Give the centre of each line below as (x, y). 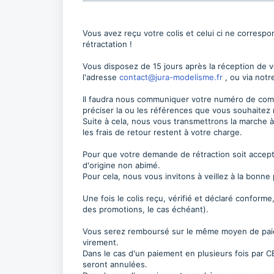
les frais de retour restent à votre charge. (162, 132)
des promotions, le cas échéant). (146, 209)
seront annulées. (115, 264)
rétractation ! (107, 44)
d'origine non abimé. (121, 165)
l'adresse (101, 77)
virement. (101, 242)
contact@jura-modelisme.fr (171, 77)
